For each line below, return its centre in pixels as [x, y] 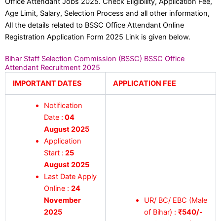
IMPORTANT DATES [47, 83]
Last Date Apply [71, 176]
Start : [54, 153]
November [63, 200]
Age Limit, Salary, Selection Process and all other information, [107, 13]
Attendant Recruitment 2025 [53, 67]
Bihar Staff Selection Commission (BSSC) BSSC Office [95, 58]
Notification [63, 105]
